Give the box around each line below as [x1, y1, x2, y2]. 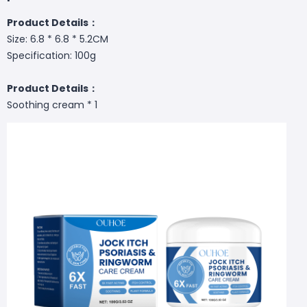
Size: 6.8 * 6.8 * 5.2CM [7, 32, 108, 46]
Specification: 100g [7, 48, 96, 62]
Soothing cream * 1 [7, 97, 97, 112]
